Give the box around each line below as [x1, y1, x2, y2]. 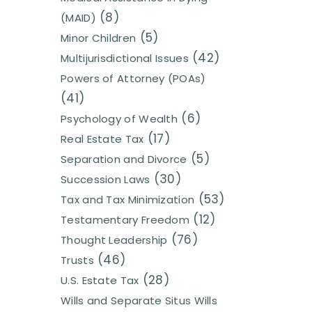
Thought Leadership [61, 233, 168, 248]
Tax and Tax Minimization [61, 192, 195, 208]
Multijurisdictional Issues [61, 51, 189, 66]
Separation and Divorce [61, 152, 187, 167]
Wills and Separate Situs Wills [61, 293, 217, 309]
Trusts [61, 253, 94, 268]
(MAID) [61, 10, 96, 26]
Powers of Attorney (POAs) [61, 71, 206, 86]
